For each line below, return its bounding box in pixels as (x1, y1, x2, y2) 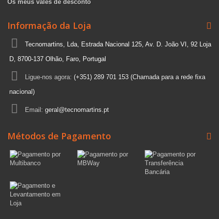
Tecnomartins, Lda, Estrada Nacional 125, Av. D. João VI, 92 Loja (25, 41, 211, 48)
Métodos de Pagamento (7, 130, 111, 142)
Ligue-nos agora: (25, 73, 74, 81)
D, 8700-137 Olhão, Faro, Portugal (9, 55, 106, 63)
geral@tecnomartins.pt (45, 106, 109, 113)
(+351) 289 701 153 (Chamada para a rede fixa (74, 73, 205, 81)
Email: (25, 106, 45, 113)
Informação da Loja (7, 20, 91, 31)
